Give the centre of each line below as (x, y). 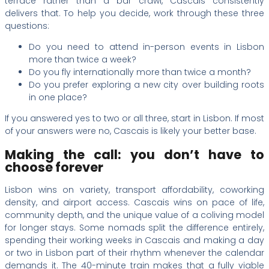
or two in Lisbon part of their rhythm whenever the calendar (134, 253)
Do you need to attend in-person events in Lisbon (147, 47)
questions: (27, 26)
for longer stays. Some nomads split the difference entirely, (134, 228)
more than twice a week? (83, 60)
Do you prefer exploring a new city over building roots (147, 85)
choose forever (54, 167)
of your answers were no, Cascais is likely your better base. (131, 131)
